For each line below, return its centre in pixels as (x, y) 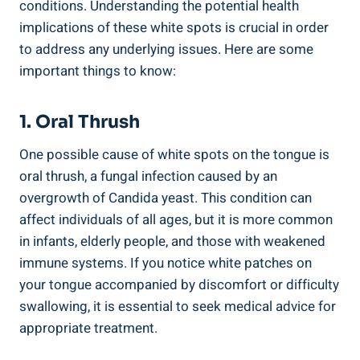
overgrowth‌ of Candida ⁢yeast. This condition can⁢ (166, 198)
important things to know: (98, 72)
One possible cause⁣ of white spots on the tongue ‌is (174, 155)
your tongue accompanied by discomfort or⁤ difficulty (179, 285)
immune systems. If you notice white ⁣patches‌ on (166, 264)
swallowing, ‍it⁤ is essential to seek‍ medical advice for (178, 307)
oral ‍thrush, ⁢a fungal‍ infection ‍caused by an (148, 177)
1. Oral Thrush (80, 122)
